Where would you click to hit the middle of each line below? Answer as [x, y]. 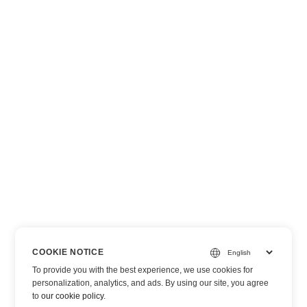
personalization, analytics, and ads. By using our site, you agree [151, 283]
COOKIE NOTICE [68, 252]
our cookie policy [73, 296]
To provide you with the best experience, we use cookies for [143, 270]
